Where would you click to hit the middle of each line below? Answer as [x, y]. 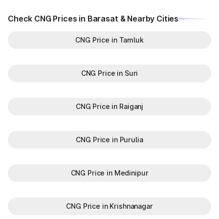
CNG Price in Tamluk [109, 40]
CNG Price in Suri [109, 73]
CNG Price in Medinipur [109, 173]
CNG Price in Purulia [109, 140]
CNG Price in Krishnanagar [109, 206]
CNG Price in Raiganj [109, 106]
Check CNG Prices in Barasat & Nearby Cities [93, 19]
